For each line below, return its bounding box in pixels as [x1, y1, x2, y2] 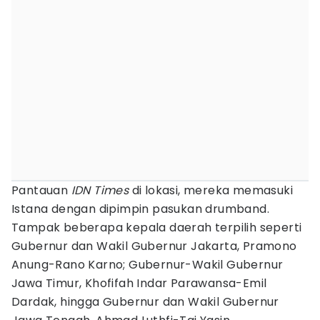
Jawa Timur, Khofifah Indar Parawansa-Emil [11, 275, 267, 291]
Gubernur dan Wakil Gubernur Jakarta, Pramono [11, 238, 297, 254]
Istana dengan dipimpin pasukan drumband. [11, 201, 269, 217]
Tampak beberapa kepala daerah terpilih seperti [11, 219, 302, 236]
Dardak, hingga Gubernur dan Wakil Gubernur [11, 294, 279, 310]
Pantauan [11, 182, 71, 199]
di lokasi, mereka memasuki [129, 182, 294, 199]
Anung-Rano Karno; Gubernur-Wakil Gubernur [11, 256, 284, 273]
